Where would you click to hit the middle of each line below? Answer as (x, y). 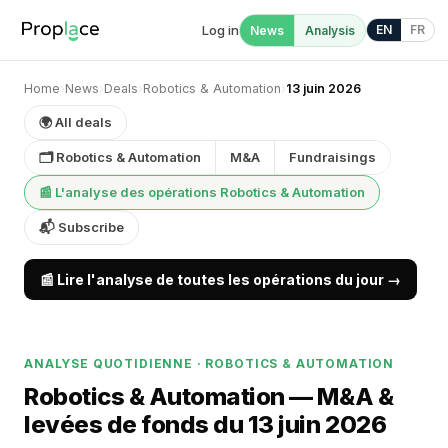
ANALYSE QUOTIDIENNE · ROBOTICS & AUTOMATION (209, 363)
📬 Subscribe (81, 227)
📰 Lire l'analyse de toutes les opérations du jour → (220, 279)
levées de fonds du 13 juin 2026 (205, 424)
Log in (220, 29)
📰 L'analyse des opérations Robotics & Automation (202, 192)
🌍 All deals (75, 122)
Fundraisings (332, 157)
